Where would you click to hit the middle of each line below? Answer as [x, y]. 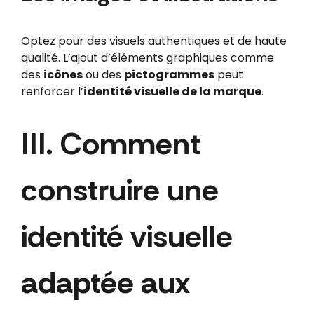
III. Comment [111, 143]
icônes [63, 74]
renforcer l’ [52, 91]
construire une [120, 190]
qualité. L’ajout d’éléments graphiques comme [147, 57]
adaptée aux [105, 282]
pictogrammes [169, 74]
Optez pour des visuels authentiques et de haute [153, 41]
